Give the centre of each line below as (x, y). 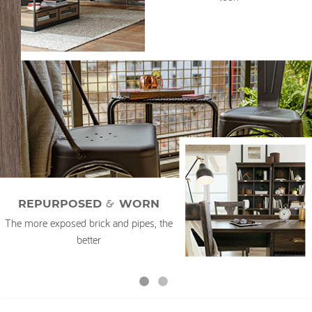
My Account (74, 23)
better (89, 240)
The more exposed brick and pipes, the (89, 223)
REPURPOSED (62, 204)
